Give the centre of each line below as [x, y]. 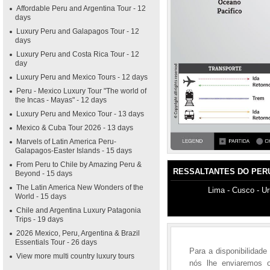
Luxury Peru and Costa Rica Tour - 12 [78, 54]
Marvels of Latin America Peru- [66, 142]
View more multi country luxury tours [75, 256]
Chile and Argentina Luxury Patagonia [79, 210]
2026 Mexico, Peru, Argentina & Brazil [78, 233]
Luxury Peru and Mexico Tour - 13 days [80, 114]
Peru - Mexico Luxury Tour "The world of [81, 91]
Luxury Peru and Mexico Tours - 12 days [82, 77]
